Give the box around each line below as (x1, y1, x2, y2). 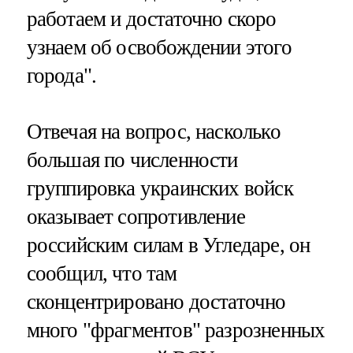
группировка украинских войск (26, 176, 293, 200)
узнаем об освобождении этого (26, 35, 292, 59)
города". (26, 63, 97, 87)
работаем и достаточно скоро (26, 6, 277, 31)
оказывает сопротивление (26, 204, 245, 229)
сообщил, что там (26, 261, 177, 285)
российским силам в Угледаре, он (26, 232, 310, 257)
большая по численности (26, 147, 238, 172)
